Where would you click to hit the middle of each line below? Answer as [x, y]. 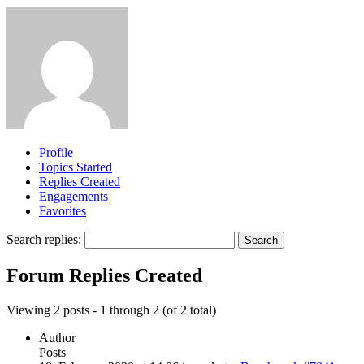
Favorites [63, 210]
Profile [56, 152]
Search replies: [44, 239]
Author [57, 337]
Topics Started [76, 167]
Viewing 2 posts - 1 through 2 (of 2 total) [111, 310]
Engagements [74, 196]
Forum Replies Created [104, 275]
